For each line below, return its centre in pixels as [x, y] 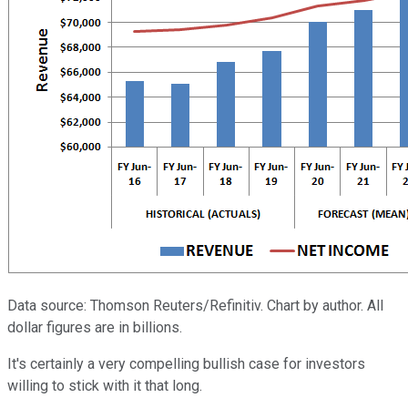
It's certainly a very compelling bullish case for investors [186, 364]
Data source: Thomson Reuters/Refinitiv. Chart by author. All [195, 306]
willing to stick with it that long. [105, 386]
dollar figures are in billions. [95, 328]
